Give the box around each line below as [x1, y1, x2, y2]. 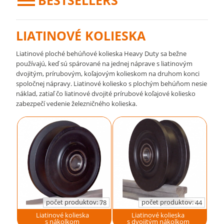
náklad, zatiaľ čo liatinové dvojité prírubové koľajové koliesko [16, 89, 196, 98]
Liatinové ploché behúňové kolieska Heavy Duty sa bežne [16, 49, 187, 58]
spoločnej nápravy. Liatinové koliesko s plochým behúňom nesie [16, 79, 207, 88]
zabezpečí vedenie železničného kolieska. [16, 99, 137, 108]
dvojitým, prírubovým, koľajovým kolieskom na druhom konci [16, 69, 200, 78]
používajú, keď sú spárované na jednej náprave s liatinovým [16, 59, 193, 68]
